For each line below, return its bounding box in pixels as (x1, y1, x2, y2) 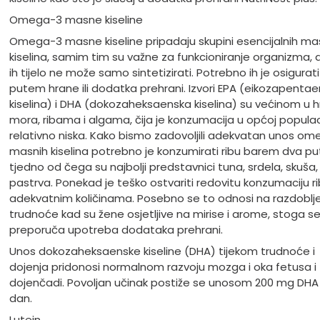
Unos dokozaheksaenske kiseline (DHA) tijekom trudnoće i (9, 244, 315, 259)
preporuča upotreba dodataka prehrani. (9, 222, 226, 238)
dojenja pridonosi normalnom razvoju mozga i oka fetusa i (9, 259, 316, 275)
